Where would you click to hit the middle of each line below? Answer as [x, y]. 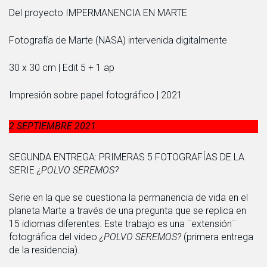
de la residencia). [44, 250]
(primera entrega [218, 237]
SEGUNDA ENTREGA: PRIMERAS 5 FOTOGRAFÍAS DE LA [127, 157]
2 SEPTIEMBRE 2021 [52, 126]
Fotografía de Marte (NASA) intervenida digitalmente [118, 40]
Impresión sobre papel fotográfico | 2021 [96, 95]
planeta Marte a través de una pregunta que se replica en [128, 210]
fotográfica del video [54, 237]
